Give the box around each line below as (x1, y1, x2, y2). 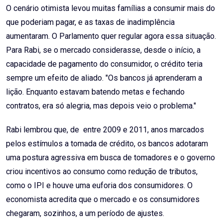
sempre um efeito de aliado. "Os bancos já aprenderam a (6, 73, 202, 83)
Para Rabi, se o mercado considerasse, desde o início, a (6, 45, 201, 55)
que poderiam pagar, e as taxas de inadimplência (6, 17, 175, 27)
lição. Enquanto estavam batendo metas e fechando (6, 87, 185, 97)
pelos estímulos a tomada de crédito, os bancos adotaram (6, 139, 208, 149)
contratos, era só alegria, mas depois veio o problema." (6, 101, 196, 111)
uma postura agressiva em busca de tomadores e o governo (6, 153, 215, 163)
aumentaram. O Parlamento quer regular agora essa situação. (6, 31, 216, 41)
